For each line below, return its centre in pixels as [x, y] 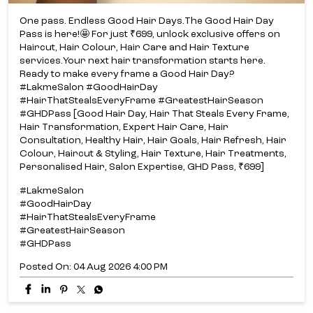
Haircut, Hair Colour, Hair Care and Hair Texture [134, 48]
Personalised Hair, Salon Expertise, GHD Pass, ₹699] [142, 167]
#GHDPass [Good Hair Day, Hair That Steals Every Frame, [154, 114]
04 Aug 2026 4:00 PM [121, 267]
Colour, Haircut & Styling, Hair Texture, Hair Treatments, [153, 154]
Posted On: [45, 267]
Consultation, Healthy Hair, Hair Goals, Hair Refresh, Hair [153, 141]
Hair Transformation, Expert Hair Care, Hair [124, 128]
